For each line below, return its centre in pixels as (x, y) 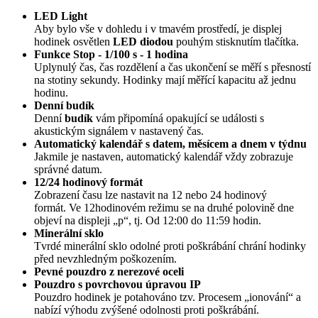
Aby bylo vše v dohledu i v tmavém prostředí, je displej (158, 28)
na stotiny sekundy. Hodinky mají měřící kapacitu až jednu (165, 79)
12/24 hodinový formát (88, 182)
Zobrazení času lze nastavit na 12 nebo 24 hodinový (150, 194)
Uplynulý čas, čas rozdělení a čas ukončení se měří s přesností (172, 67)
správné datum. (68, 169)
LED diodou (143, 41)
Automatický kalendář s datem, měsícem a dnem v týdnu (170, 143)
